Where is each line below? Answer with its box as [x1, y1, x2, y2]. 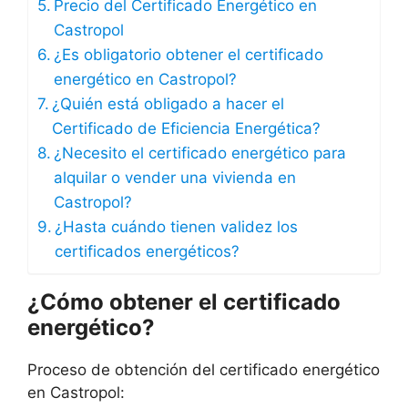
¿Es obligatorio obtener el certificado [54, 45, 324, 64]
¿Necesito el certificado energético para [54, 143, 347, 162]
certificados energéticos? [55, 241, 240, 260]
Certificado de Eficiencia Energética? [52, 118, 321, 138]
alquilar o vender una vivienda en [54, 168, 297, 187]
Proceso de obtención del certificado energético [27, 360, 380, 379]
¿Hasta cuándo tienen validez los [55, 217, 299, 236]
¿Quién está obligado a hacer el [52, 94, 285, 113]
